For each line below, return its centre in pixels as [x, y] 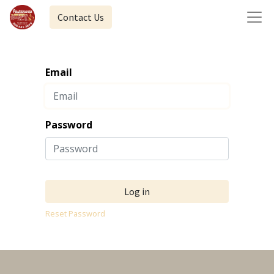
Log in [137, 191]
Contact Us [80, 17]
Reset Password [75, 213]
